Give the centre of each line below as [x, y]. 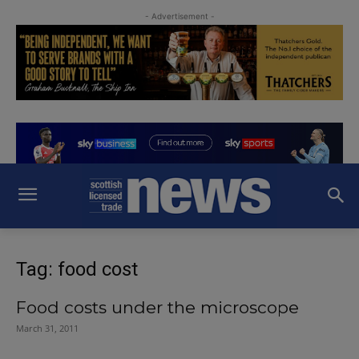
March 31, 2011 [47, 328]
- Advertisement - [179, 16]
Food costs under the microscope [157, 307]
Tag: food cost [77, 269]
